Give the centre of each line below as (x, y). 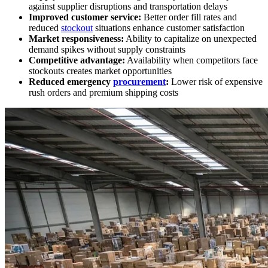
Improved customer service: (85, 17)
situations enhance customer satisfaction (169, 28)
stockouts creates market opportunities (100, 71)
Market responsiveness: (76, 39)
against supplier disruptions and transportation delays (128, 7)
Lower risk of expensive (216, 82)
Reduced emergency (71, 82)
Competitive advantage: (77, 60)
